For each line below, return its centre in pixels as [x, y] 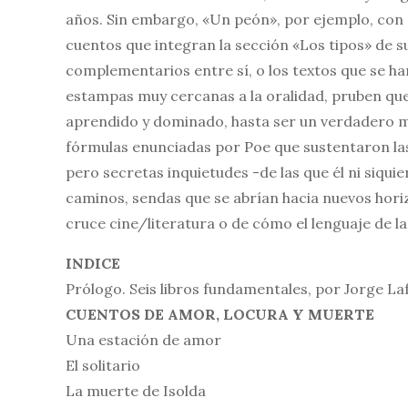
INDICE [93, 263]
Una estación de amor [143, 340]
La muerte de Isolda [136, 391]
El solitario [103, 365]
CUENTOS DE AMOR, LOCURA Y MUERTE [220, 314]
